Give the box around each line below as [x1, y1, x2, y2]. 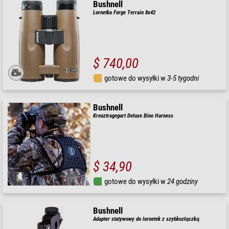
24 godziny [167, 177, 198, 187]
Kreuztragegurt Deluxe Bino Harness [93, 112, 174, 120]
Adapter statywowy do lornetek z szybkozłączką [93, 216, 200, 223]
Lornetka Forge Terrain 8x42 [93, 9, 156, 16]
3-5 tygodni [167, 74, 199, 83]
